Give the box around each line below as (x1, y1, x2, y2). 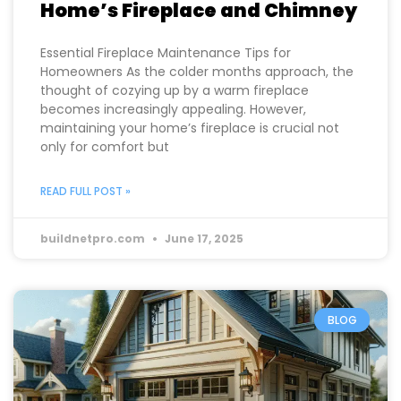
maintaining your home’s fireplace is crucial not (40, 168, 339, 187)
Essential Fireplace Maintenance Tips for (40, 93, 291, 112)
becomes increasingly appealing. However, (40, 149, 306, 168)
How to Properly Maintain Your (40, 24, 348, 51)
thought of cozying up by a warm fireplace (40, 131, 309, 149)
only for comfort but (40, 187, 169, 206)
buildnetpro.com (40, 280, 148, 296)
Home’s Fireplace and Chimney (40, 47, 357, 73)
